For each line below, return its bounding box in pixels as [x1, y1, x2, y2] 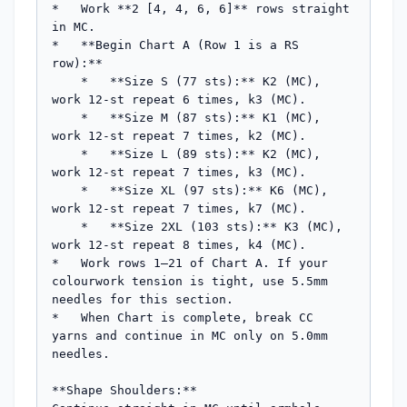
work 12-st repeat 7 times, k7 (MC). [52, 202, 306, 215]
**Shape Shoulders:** [52, 383, 197, 397]
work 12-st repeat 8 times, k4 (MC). [52, 238, 306, 252]
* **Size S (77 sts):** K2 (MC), [52, 74, 81, 88]
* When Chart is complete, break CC [52, 311, 313, 324]
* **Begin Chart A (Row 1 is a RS [52, 38, 299, 52]
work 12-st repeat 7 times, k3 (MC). [52, 165, 306, 179]
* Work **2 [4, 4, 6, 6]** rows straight [52, 2, 350, 15]
